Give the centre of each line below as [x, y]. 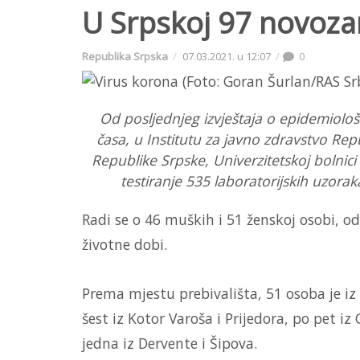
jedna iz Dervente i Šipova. [170, 343]
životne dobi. [125, 244]
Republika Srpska [125, 56]
